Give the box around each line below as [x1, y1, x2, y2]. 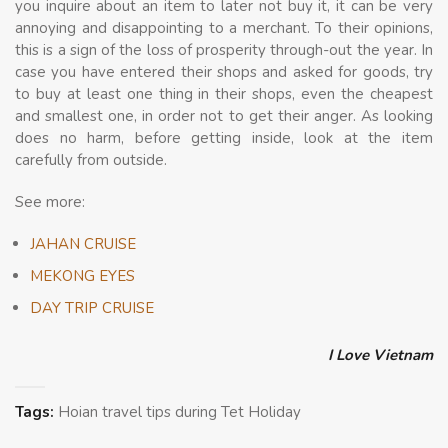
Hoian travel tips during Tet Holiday [58, 402, 301, 423]
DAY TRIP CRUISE [30, 298, 154, 319]
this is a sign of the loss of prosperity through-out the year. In [15, 40, 433, 61]
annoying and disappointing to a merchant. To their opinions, [15, 18, 433, 39]
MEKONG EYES [30, 266, 135, 287]
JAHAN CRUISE [30, 234, 136, 255]
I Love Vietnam [328, 345, 433, 366]
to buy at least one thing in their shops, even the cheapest [15, 84, 433, 105]
